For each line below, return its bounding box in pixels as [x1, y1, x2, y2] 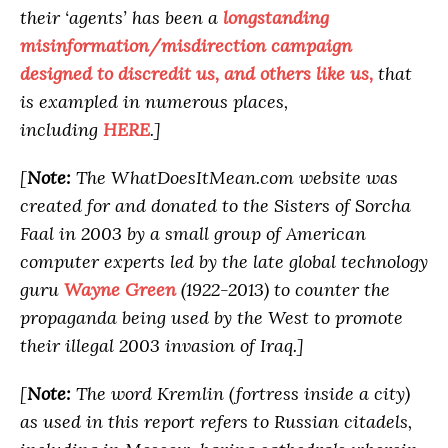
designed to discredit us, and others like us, [20, 61, 373, 85]
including [20, 117, 103, 141]
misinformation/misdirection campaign [20, 33, 352, 57]
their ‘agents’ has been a [20, 5, 223, 29]
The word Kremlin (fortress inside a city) [76, 381, 410, 405]
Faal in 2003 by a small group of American [20, 221, 366, 245]
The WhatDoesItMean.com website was [76, 165, 398, 189]
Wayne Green [64, 277, 176, 301]
